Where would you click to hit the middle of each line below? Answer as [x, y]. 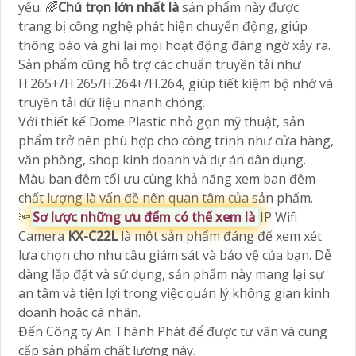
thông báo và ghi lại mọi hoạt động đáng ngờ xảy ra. [174, 45]
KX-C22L [94, 236]
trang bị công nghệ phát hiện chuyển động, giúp [163, 26]
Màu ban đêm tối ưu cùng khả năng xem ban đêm [167, 178]
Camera [43, 236]
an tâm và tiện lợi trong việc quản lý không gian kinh [174, 293]
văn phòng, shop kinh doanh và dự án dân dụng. [162, 159]
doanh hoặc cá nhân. [79, 312]
